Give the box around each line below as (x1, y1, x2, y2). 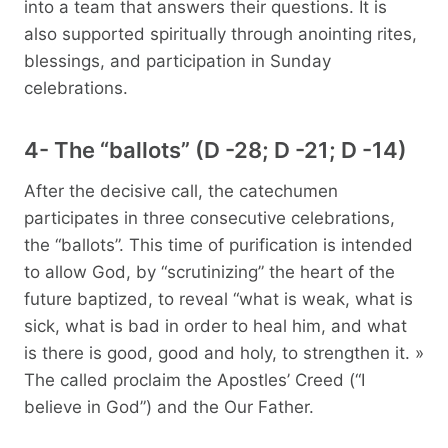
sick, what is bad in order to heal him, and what (24, 315, 407, 336)
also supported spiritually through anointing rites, (24, 23, 417, 44)
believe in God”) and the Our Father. (24, 396, 314, 417)
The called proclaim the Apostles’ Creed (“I (24, 369, 365, 390)
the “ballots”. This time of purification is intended (24, 234, 413, 255)
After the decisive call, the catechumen (24, 180, 338, 201)
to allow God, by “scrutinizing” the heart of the (24, 261, 395, 282)
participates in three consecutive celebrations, (24, 207, 395, 228)
